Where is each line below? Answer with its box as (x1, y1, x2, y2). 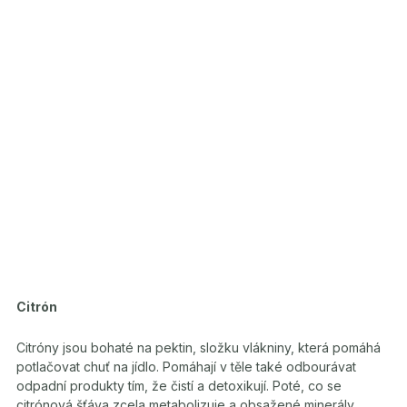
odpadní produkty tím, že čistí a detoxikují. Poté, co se (16, 378, 342, 393)
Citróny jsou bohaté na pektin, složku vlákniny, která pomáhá (16, 340, 381, 355)
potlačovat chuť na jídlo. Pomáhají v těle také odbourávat (16, 359, 356, 374)
